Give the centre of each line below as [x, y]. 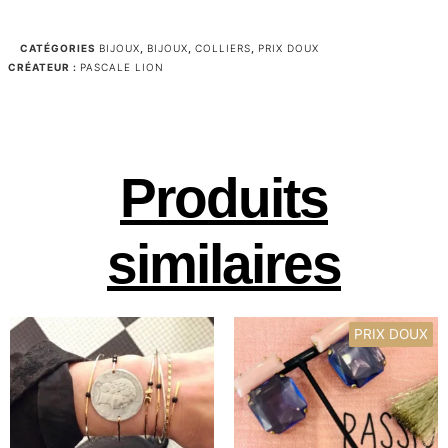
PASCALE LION [121, 66]
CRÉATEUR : [43, 66]
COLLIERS [223, 47]
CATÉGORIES [58, 47]
